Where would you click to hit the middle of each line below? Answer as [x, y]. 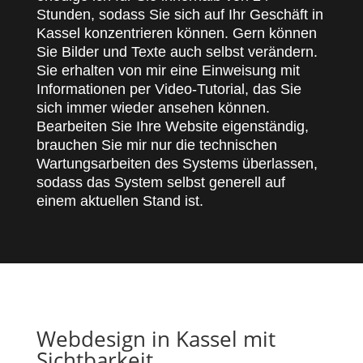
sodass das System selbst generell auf [160, 182]
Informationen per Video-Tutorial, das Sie [169, 89]
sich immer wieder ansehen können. [153, 108]
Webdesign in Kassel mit [156, 339]
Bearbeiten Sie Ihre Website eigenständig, [172, 126]
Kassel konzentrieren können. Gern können [176, 33]
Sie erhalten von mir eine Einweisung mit [168, 70]
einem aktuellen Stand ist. [120, 201]
